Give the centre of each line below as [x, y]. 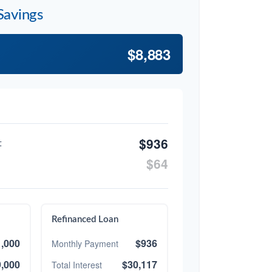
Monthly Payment [85, 243]
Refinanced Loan [85, 220]
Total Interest [76, 264]
